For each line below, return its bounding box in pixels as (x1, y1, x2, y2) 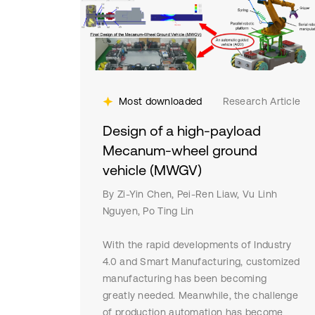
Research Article (222, 96, 301, 107)
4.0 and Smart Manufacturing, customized (103, 256, 300, 267)
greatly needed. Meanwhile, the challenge (103, 290, 299, 301)
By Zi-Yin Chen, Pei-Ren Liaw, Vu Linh (103, 188, 278, 200)
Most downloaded (119, 96, 202, 107)
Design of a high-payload (103, 122, 261, 139)
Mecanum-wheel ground (103, 142, 257, 158)
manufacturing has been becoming (103, 273, 267, 284)
